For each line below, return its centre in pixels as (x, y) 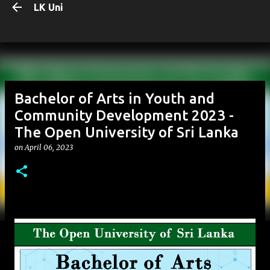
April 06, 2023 (49, 147)
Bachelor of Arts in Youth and (115, 99)
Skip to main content (138, 15)
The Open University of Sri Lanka (127, 132)
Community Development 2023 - (124, 115)
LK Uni (49, 7)
